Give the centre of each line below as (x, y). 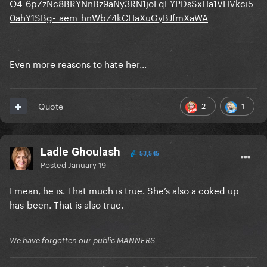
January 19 (87, 164)
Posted (54, 164)
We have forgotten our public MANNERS (82, 240)
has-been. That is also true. (66, 204)
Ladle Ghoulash (80, 152)
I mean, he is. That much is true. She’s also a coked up (124, 190)
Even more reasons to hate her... (78, 63)
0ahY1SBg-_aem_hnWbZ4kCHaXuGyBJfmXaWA (109, 17)
